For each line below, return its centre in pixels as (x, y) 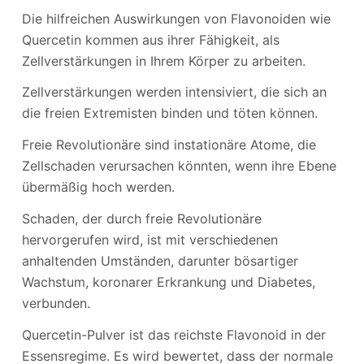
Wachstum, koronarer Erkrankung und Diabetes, (168, 282)
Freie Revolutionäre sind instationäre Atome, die (169, 145)
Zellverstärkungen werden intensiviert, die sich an (174, 92)
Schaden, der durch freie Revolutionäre (141, 219)
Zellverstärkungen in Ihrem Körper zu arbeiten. (163, 61)
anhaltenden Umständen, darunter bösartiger (160, 261)
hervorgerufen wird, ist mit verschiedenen (149, 240)
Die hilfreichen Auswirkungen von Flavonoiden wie (176, 18)
